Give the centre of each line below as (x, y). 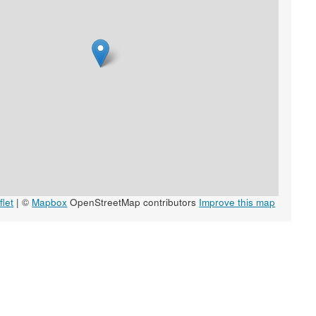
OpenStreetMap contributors (133, 202)
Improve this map (237, 202)
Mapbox (50, 202)
